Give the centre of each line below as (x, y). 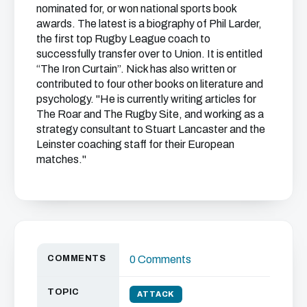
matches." (61, 160)
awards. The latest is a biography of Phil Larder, (149, 24)
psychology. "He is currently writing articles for (146, 99)
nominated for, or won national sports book (136, 9)
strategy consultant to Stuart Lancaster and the (151, 130)
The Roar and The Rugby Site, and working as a (150, 114)
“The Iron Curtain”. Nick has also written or (136, 69)
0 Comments (160, 260)
